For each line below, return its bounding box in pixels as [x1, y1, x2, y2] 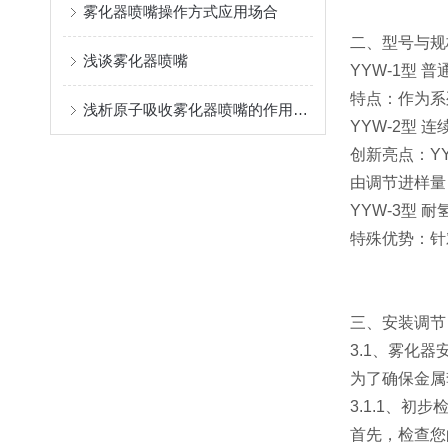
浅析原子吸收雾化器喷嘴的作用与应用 [293, 101, 308, 118]
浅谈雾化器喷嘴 [83, 52, 188, 69]
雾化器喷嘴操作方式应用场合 [83, 3, 278, 20]
